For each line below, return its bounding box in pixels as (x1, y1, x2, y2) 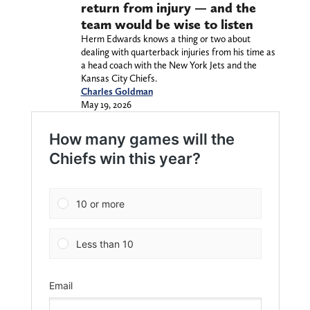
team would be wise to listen (80, 16, 253, 33)
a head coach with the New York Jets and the (80, 60, 257, 71)
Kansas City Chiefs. (80, 73, 157, 84)
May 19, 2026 (80, 99, 131, 111)
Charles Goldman (80, 86, 153, 98)
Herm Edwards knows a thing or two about (80, 33, 250, 45)
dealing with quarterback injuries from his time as (80, 46, 275, 58)
